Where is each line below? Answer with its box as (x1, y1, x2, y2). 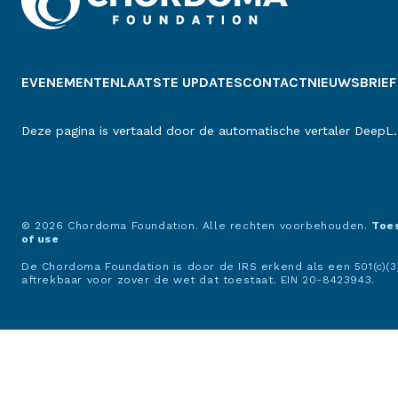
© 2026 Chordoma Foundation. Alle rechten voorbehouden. (21, 219, 371, 233)
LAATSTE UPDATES (120, 74, 243, 92)
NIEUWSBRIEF (307, 74, 396, 92)
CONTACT (243, 74, 307, 92)
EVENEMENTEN (21, 74, 120, 92)
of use (21, 233, 60, 246)
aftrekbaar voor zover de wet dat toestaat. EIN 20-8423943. (21, 274, 375, 287)
